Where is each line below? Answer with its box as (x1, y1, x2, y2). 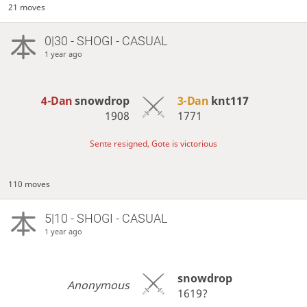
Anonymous (67, 278, 130, 293)
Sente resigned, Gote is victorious (90, 137, 217, 149)
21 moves (8, 1, 46, 14)
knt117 (210, 93, 249, 109)
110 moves (8, 178, 51, 191)
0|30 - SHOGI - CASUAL (44, 34, 167, 49)
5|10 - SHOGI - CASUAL (44, 210, 167, 225)
